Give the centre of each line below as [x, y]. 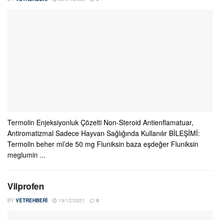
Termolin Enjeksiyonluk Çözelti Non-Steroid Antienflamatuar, [100, 122]
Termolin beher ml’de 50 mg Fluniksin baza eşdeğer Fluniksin [103, 144]
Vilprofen [26, 186]
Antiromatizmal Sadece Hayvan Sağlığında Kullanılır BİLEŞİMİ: [104, 133]
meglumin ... [27, 155]
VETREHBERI [32, 200]
